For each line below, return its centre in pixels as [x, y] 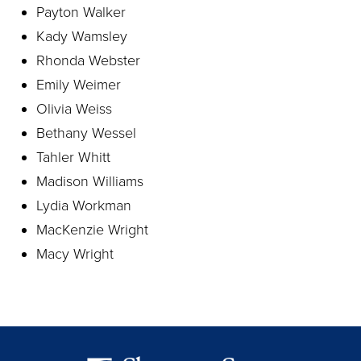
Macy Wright [75, 254]
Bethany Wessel [86, 133]
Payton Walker [81, 12]
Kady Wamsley [82, 36]
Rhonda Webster [88, 60]
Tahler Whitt [73, 157]
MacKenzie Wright [92, 230]
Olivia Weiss [74, 109]
